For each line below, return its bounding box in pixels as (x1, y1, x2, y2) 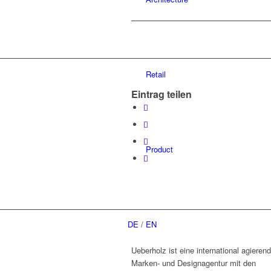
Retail (146, 68, 166, 80)
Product (146, 143, 173, 155)
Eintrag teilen (131, 87, 192, 101)
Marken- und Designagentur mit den (131, 256, 256, 269)
